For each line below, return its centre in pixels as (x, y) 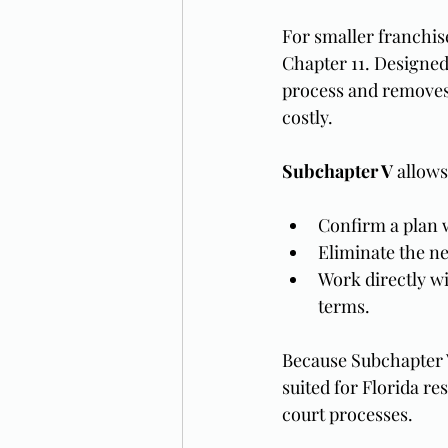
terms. (344, 306)
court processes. (347, 414)
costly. (307, 117)
